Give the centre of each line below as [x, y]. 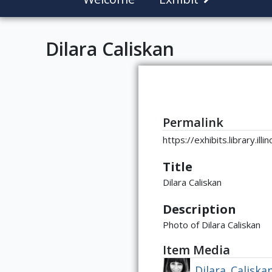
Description [199, 209]
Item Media [196, 250]
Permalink [193, 122]
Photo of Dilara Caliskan [212, 225]
